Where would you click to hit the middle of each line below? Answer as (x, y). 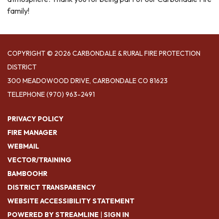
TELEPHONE (26, 94)
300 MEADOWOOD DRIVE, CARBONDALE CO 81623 (88, 81)
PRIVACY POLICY (35, 119)
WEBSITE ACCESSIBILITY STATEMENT (71, 201)
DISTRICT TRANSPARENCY (52, 187)
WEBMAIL (23, 146)
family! (18, 11)
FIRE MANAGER (32, 132)
